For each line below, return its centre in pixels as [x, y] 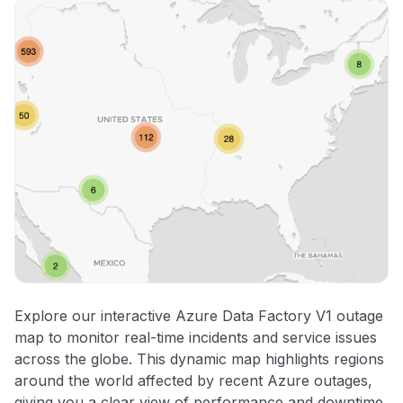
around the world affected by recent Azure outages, [193, 381]
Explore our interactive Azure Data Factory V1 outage [199, 316]
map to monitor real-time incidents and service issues [196, 338]
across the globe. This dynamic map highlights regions [199, 359]
